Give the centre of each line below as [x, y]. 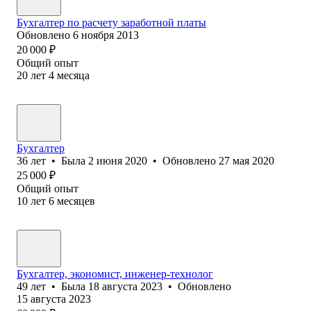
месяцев [76, 201]
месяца [73, 75]
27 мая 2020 [246, 160]
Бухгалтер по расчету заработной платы [111, 22]
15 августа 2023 [54, 299]
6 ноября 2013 [106, 35]
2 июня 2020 [118, 160]
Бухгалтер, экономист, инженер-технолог [115, 274]
